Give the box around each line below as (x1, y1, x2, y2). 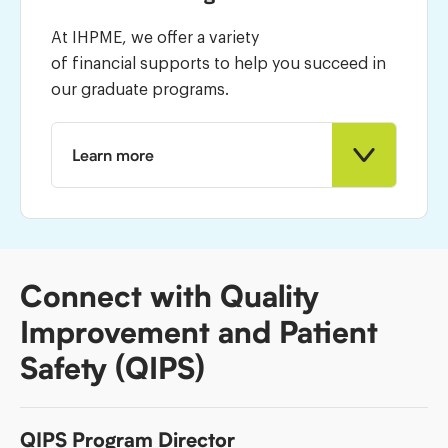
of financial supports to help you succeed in (51, 54, 386, 71)
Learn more (72, 146, 154, 163)
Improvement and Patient (20, 316, 378, 348)
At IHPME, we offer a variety (51, 28, 259, 45)
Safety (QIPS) (20, 352, 205, 384)
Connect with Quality (20, 280, 319, 312)
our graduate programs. (51, 80, 229, 97)
